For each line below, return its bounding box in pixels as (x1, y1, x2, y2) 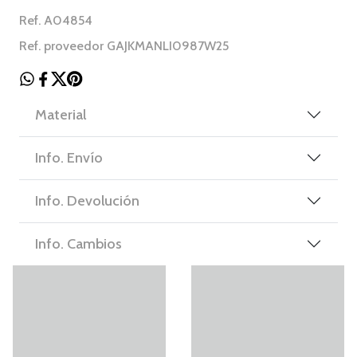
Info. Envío (35, 148, 103, 167)
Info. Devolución (35, 191, 139, 210)
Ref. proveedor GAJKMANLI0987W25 (19, 37, 229, 53)
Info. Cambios (35, 234, 122, 253)
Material (35, 105, 86, 124)
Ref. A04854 (19, 12, 92, 28)
